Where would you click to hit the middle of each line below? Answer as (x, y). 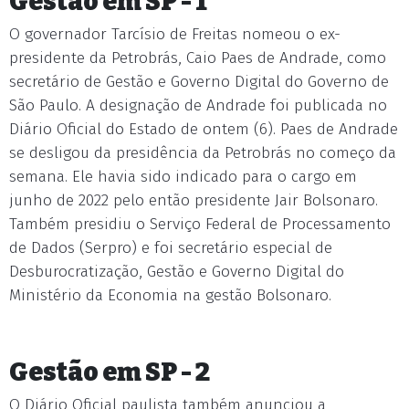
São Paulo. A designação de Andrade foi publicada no (198, 105)
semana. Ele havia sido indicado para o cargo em (183, 177)
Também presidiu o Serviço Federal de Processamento (200, 224)
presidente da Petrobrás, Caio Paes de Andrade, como (198, 58)
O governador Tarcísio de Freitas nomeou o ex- (175, 34)
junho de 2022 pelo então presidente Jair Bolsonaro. (194, 200)
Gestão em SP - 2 (110, 372)
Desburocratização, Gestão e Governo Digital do (177, 272)
